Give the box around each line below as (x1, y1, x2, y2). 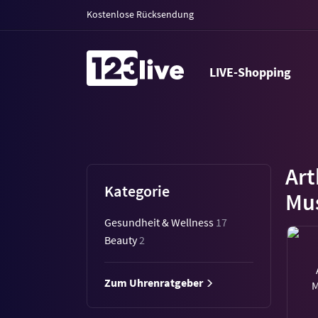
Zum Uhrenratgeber (104, 275, 205, 290)
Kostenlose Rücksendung (87, 8, 194, 21)
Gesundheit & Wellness (104, 215, 216, 229)
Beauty (104, 233, 139, 247)
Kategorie (104, 181, 170, 201)
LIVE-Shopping (215, 64, 291, 80)
